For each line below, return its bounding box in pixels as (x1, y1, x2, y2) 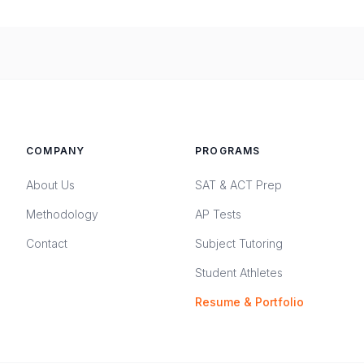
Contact (26, 236, 67, 250)
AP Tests (195, 207, 241, 221)
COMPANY (26, 145, 85, 157)
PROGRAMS (195, 145, 261, 157)
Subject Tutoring (195, 236, 283, 250)
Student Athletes (195, 266, 283, 279)
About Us (26, 178, 75, 192)
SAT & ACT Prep (195, 178, 282, 192)
